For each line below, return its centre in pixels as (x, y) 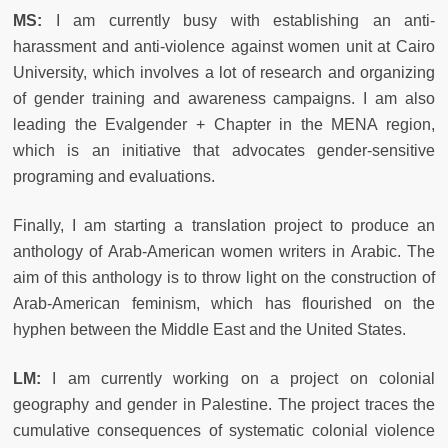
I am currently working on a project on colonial (238, 378)
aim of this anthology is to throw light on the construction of (224, 277)
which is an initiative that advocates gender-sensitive (224, 150)
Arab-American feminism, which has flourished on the (224, 303)
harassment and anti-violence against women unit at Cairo (224, 46)
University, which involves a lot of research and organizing (224, 72)
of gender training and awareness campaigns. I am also (224, 98)
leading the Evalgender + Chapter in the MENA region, (224, 124)
